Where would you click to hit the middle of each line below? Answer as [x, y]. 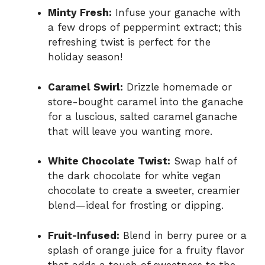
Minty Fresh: [80, 13]
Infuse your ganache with [176, 13]
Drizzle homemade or [177, 87]
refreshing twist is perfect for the [129, 42]
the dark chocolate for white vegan [135, 176]
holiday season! [85, 57]
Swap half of [203, 161]
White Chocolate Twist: [109, 161]
